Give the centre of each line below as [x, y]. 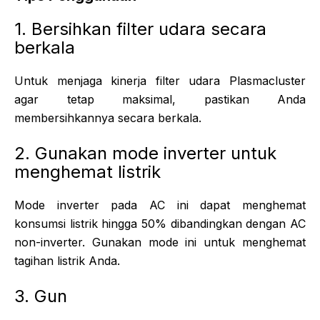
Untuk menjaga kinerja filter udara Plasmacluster [160, 80]
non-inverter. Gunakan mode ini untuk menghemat [160, 242]
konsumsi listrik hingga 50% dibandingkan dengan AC [160, 223]
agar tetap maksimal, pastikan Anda [160, 99]
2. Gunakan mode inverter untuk [145, 153]
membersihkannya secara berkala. [108, 117]
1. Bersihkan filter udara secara [140, 29]
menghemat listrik [87, 171]
